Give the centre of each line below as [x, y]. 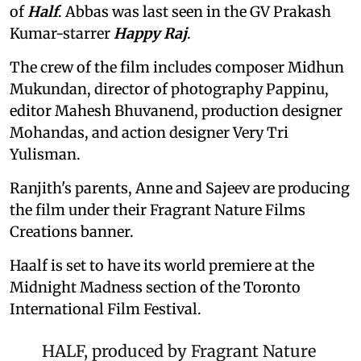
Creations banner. [72, 231]
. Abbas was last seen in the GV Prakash [195, 11]
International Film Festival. [106, 309]
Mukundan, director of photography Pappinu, [169, 89]
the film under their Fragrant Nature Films [158, 210]
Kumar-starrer [62, 33]
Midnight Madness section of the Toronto [155, 287]
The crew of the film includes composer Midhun [177, 67]
